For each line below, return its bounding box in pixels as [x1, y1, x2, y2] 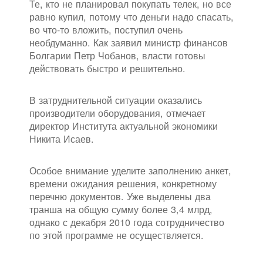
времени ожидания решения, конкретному [29, 176, 217, 191]
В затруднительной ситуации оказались [29, 93, 202, 107]
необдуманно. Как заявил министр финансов [29, 35, 228, 50]
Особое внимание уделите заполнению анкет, [29, 163, 231, 178]
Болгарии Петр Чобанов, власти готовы [29, 48, 205, 63]
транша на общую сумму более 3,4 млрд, [29, 202, 213, 217]
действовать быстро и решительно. [29, 61, 186, 76]
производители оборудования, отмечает [29, 106, 205, 120]
